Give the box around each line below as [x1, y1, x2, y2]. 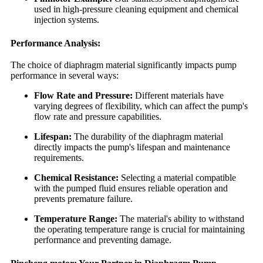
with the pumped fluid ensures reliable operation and [34, 183, 228, 194]
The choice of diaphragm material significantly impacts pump [11, 60, 237, 70]
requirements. [34, 153, 84, 163]
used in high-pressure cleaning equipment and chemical [34, 4, 238, 15]
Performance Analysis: [11, 38, 100, 48]
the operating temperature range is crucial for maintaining [34, 224, 245, 235]
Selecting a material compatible [119, 173, 236, 183]
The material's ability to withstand [117, 214, 244, 224]
